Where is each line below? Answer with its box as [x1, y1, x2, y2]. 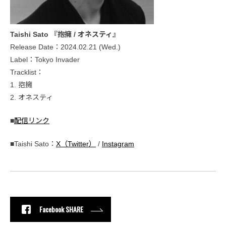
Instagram [102, 139, 134, 148]
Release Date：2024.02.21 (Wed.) [10, 42, 121, 51]
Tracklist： [10, 68, 43, 76]
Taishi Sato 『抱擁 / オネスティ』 [10, 30, 120, 38]
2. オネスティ [10, 93, 53, 101]
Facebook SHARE [39, 204, 83, 215]
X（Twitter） [56, 139, 96, 148]
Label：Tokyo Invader [10, 55, 80, 64]
